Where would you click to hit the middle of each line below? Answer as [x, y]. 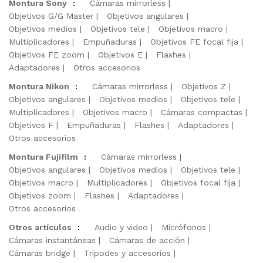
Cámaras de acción [147, 240]
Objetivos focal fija [198, 183]
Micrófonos [184, 227]
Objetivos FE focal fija [194, 42]
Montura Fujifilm [43, 157]
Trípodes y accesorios [127, 253]
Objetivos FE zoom [47, 55]
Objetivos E [120, 55]
